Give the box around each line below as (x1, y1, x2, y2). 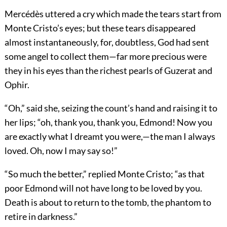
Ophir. (4, 79, 29, 90)
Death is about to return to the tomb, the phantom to (4, 196, 211, 208)
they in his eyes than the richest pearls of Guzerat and (4, 64, 212, 76)
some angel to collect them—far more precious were (4, 50, 207, 62)
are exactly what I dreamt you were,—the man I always (4, 130, 215, 142)
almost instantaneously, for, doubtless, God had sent (4, 36, 209, 48)
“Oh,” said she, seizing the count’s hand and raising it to (4, 102, 217, 113)
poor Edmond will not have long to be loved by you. (4, 182, 202, 194)
